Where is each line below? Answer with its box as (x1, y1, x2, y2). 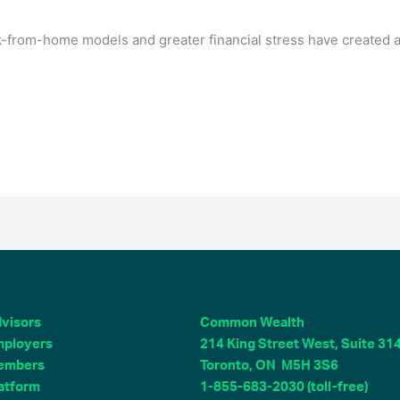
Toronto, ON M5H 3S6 (200, 358, 338, 372)
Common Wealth (200, 315, 304, 329)
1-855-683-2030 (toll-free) (200, 379, 368, 394)
